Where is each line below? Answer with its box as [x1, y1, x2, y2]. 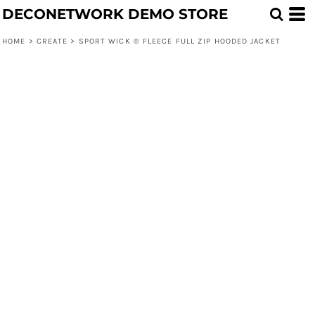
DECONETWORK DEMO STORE [2, 6, 228, 22]
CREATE [36, 37, 68, 46]
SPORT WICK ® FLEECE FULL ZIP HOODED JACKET [78, 37, 281, 46]
